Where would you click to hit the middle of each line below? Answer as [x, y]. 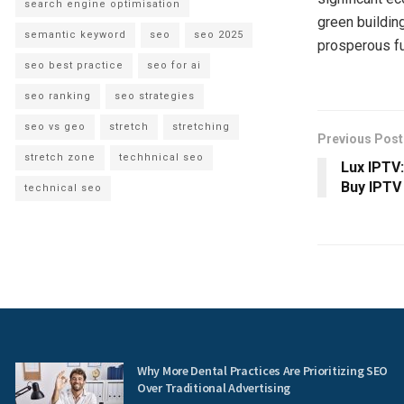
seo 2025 [219, 34]
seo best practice [74, 65]
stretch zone [60, 157]
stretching [201, 126]
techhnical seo [161, 157]
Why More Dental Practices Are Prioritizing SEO [263, 370]
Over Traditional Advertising [214, 387]
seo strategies [155, 96]
